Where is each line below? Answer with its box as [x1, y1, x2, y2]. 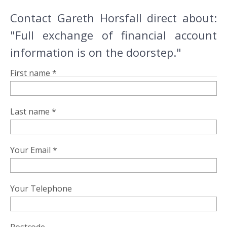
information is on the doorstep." [10, 45, 181, 60]
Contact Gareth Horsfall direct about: [10, 10, 217, 25]
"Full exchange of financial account [10, 27, 217, 43]
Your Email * [10, 144, 57, 156]
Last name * [10, 106, 56, 117]
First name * [10, 67, 57, 79]
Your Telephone [10, 183, 72, 194]
